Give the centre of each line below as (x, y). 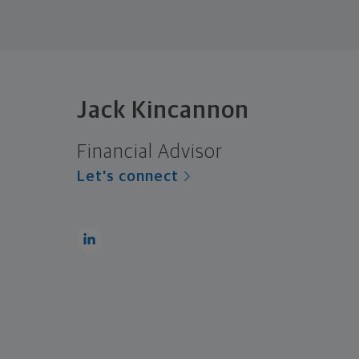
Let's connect (128, 176)
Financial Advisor (150, 152)
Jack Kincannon (163, 110)
